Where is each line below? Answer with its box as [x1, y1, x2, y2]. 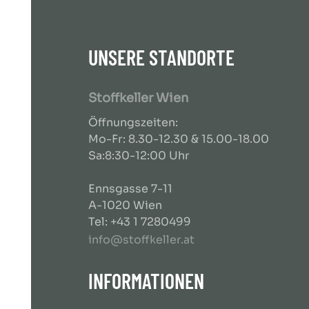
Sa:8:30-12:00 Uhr [88, 148, 190, 163]
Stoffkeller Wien [88, 90, 189, 106]
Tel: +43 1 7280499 [88, 215, 191, 229]
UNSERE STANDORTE [88, 45, 235, 70]
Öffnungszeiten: [88, 115, 178, 130]
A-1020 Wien [88, 198, 162, 212]
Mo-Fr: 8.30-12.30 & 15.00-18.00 [88, 132, 269, 146]
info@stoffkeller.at [88, 232, 195, 247]
